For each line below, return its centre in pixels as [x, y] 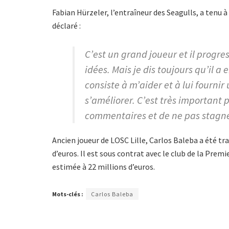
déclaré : [66, 26]
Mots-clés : [68, 194]
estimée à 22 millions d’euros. [104, 167]
